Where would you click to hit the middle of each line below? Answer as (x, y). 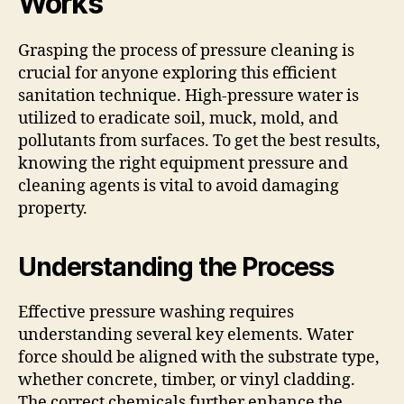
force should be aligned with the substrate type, (199, 358)
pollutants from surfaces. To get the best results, (199, 142)
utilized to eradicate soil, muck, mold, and (178, 119)
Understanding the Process (176, 267)
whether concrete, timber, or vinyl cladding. (187, 381)
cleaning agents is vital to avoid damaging (179, 187)
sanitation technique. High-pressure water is (188, 96)
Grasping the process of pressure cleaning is (186, 51)
